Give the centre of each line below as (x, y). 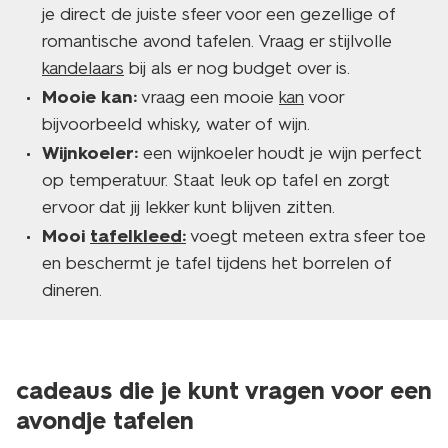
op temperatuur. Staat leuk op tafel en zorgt (216, 180)
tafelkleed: (138, 236)
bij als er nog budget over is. (237, 68)
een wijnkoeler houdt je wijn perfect (280, 153)
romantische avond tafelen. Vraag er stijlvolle (217, 41)
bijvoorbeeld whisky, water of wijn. (176, 124)
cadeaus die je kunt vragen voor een (224, 390)
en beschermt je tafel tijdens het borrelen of (217, 263)
